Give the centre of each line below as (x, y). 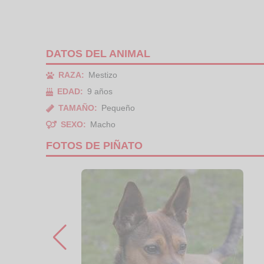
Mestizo (103, 75)
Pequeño (118, 108)
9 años (100, 91)
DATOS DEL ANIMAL (98, 54)
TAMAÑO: (78, 108)
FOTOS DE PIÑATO (94, 146)
